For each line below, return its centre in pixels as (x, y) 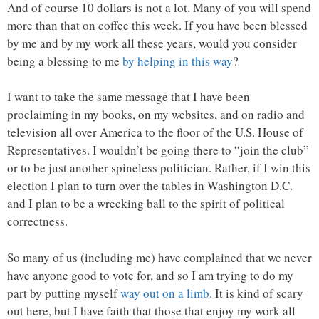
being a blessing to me (65, 61)
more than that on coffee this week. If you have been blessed (157, 25)
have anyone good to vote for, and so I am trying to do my (150, 275)
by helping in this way (178, 61)
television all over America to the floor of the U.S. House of (155, 132)
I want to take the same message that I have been (129, 97)
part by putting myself (64, 293)
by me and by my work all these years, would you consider (152, 43)
